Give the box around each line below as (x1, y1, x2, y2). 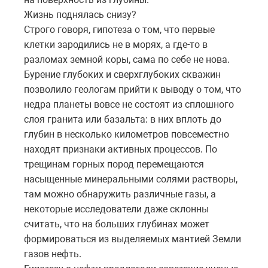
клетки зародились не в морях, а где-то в (24, 38, 208, 50)
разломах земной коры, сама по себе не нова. (24, 53, 230, 65)
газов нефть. (24, 248, 81, 260)
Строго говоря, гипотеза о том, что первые (24, 23, 215, 35)
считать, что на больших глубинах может (24, 218, 209, 230)
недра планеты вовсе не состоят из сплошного (24, 98, 234, 110)
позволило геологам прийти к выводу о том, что (24, 83, 241, 95)
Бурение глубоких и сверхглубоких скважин (24, 68, 221, 80)
